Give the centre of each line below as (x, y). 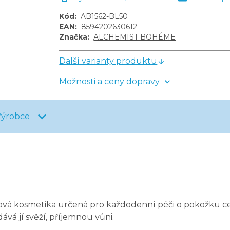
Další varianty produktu (108, 61)
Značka (73, 37)
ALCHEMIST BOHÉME (135, 37)
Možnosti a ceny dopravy (110, 82)
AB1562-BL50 (104, 17)
